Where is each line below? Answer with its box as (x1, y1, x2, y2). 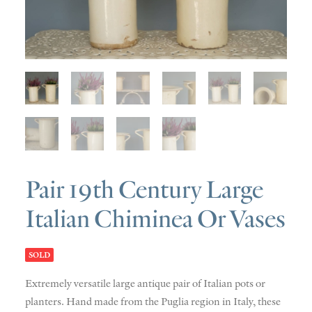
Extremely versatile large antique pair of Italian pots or (25, 276, 265, 290)
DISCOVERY (98, 23, 214, 44)
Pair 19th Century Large (25, 175, 263, 205)
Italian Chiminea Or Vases (25, 204, 286, 234)
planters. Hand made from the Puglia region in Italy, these (25, 294, 281, 309)
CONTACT (108, 52, 204, 73)
